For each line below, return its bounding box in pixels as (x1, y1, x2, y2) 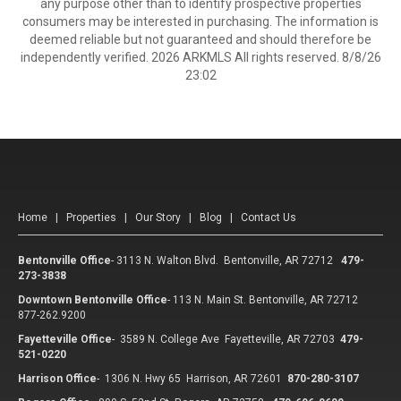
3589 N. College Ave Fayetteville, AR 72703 (120, 333, 335, 346)
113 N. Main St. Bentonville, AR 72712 (173, 294, 358, 306)
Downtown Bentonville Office (18, 294, 167, 306)
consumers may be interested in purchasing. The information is (22, 14, 379, 29)
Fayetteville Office (18, 333, 112, 346)
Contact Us (241, 211, 296, 224)
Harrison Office (18, 372, 97, 385)
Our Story (135, 211, 181, 224)
